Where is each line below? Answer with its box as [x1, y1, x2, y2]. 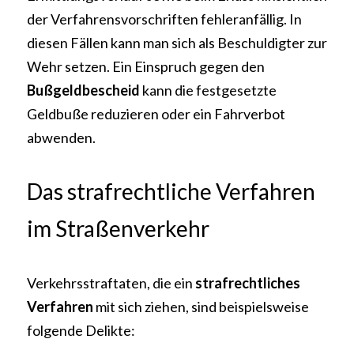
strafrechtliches [195, 274, 300, 292]
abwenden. [27, 129, 96, 146]
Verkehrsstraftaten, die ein [27, 274, 195, 292]
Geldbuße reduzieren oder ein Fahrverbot [27, 105, 285, 122]
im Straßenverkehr [27, 215, 209, 242]
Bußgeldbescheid [27, 81, 142, 99]
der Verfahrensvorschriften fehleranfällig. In [27, 10, 302, 28]
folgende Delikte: [27, 322, 135, 339]
